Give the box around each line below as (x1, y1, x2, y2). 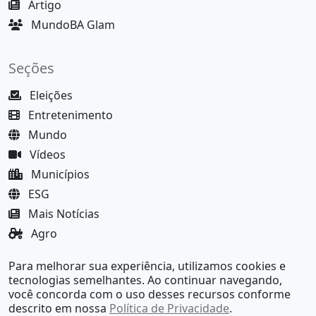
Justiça (28, 245, 66, 261)
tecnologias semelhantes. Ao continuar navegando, (8, 272, 282, 288)
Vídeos (27, 146, 66, 162)
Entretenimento (25, 107, 113, 123)
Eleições (27, 87, 73, 103)
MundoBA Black (28, 265, 115, 281)
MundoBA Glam (28, 16, 115, 32)
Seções (8, 58, 54, 78)
